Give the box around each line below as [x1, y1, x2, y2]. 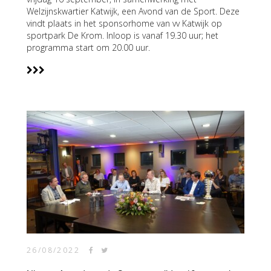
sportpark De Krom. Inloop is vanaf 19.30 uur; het [27, 30, 218, 41]
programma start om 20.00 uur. [27, 42, 150, 53]
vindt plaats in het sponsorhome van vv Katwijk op [27, 18, 222, 29]
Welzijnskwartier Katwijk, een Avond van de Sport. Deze [27, 5, 240, 17]
